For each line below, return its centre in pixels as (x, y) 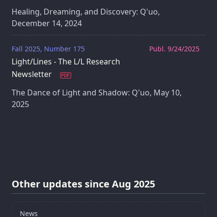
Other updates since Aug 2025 (83, 184)
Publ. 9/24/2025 (174, 49)
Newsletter (33, 74)
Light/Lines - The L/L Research (66, 62)
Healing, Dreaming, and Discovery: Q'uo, (86, 12)
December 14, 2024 (47, 23)
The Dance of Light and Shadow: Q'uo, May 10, (97, 93)
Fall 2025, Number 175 (48, 49)
